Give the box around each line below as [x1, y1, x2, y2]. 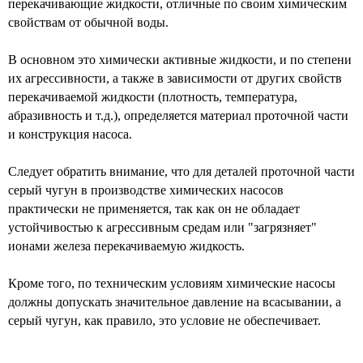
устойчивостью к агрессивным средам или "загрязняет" [8, 220, 317, 234]
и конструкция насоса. [8, 127, 132, 141]
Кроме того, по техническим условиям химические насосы [8, 276, 335, 290]
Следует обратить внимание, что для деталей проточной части [8, 164, 355, 178]
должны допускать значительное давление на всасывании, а [8, 295, 341, 309]
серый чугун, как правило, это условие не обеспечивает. [8, 314, 321, 327]
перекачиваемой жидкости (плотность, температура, [8, 90, 297, 104]
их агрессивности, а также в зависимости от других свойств [8, 71, 342, 85]
